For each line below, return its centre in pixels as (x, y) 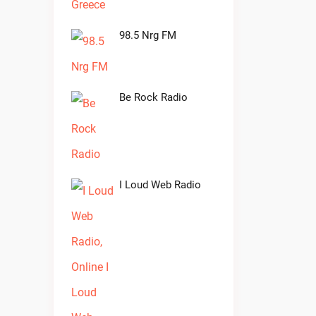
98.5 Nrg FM (148, 35)
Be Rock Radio (153, 97)
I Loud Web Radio (160, 185)
